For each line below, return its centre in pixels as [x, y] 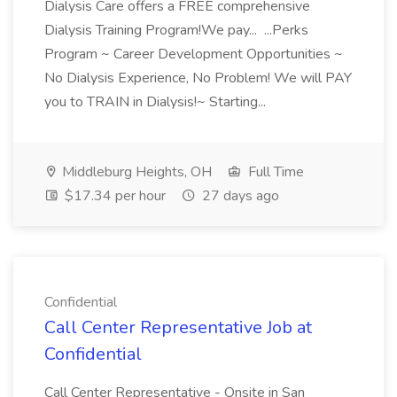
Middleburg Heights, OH [135, 172]
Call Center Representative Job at [178, 327]
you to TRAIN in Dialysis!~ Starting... [157, 102]
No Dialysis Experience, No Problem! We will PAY [198, 78]
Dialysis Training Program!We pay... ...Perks [176, 30]
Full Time [274, 172]
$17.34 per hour [113, 196]
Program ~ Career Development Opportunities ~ [194, 54]
